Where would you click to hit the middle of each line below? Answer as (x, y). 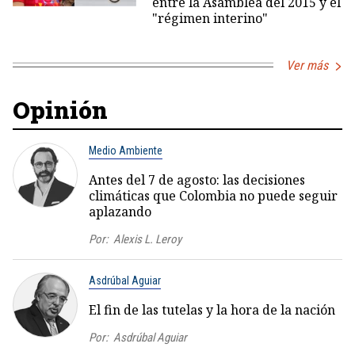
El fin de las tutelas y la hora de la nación (212, 309)
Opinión (60, 109)
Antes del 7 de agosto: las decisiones (197, 179)
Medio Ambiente (126, 150)
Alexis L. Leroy (147, 239)
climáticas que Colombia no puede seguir (213, 195)
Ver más (307, 65)
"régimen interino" (210, 18)
